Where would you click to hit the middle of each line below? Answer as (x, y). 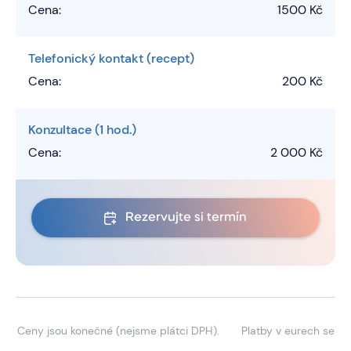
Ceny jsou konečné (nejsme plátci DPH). (118, 331)
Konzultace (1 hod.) (82, 130)
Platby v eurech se (288, 331)
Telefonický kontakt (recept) (111, 59)
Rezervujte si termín (186, 218)
